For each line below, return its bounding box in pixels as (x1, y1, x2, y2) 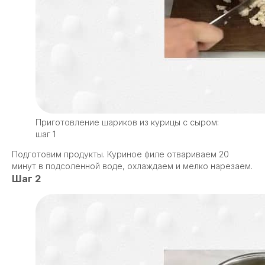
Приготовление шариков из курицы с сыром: (35, 117, 219, 127)
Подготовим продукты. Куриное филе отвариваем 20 (12, 149, 229, 159)
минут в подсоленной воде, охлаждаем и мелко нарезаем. (12, 161, 253, 171)
